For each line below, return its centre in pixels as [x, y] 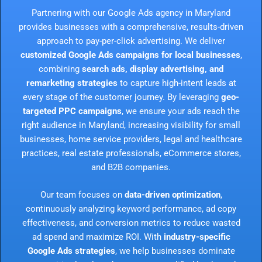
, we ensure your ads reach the [180, 111]
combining [60, 69]
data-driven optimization [172, 195]
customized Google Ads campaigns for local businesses [130, 55]
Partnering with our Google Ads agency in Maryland [131, 13]
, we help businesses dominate [175, 251]
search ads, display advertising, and [153, 69]
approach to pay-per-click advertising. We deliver [131, 41]
